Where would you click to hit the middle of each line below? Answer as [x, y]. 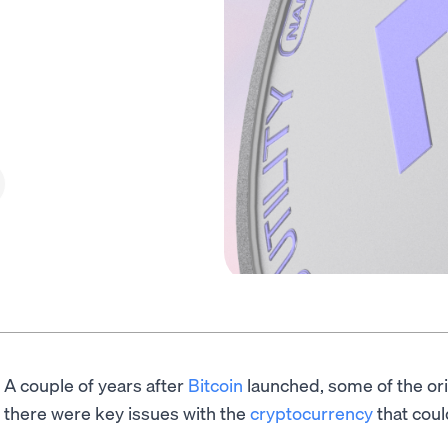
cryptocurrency [311, 413]
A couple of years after [96, 385]
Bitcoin [215, 385]
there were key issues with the [127, 413]
